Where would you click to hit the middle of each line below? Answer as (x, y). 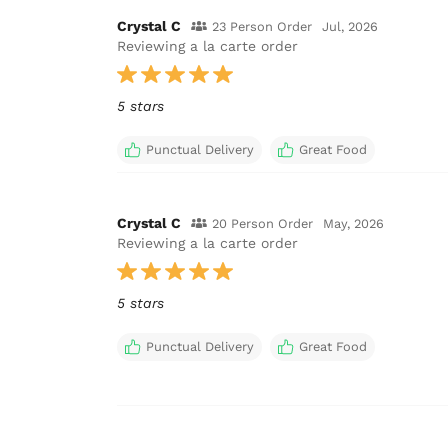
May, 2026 (353, 223)
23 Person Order (262, 26)
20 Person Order (262, 223)
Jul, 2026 (350, 26)
